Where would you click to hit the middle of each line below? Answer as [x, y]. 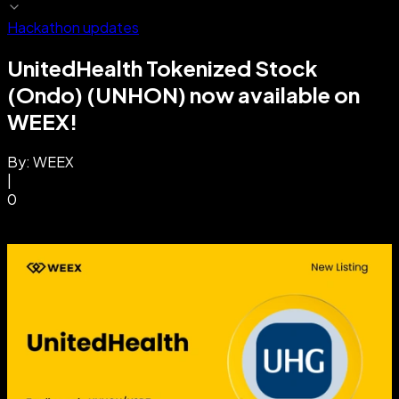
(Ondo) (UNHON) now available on [183, 94]
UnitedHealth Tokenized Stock [163, 67]
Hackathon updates [73, 27]
